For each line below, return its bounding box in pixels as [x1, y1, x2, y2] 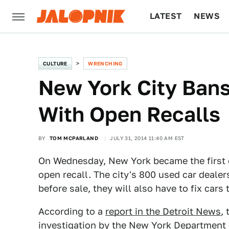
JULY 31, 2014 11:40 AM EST [110, 135, 185, 141]
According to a [38, 206, 105, 217]
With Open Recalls [38, 102, 220, 126]
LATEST [150, 11, 182, 21]
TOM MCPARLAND [49, 135, 99, 141]
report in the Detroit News [105, 206, 221, 217]
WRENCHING [88, 60, 123, 66]
